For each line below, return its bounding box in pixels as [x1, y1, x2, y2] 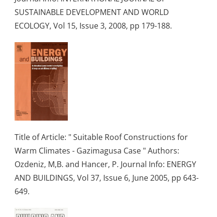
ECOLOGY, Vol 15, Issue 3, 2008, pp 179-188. [15, 20, 176, 31]
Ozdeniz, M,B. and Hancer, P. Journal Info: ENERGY [15, 158, 196, 170]
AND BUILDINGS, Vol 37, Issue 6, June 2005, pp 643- [15, 172, 199, 183]
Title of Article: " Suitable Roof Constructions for [15, 131, 188, 142]
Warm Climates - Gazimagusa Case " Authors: [15, 145, 179, 156]
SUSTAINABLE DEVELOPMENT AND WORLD [15, 6, 169, 17]
